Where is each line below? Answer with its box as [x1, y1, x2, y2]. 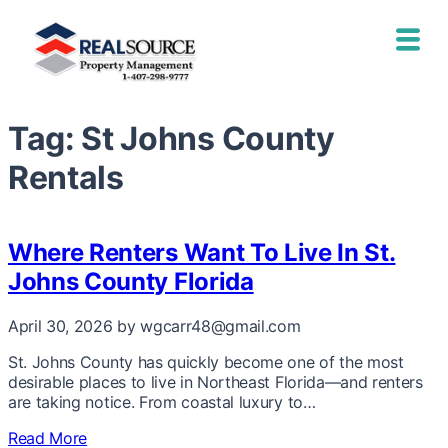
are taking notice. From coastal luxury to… [8, 391, 316, 412]
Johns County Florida [8, 267, 254, 297]
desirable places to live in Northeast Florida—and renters [8, 371, 423, 392]
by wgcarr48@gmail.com [117, 315, 301, 336]
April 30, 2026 [8, 315, 118, 336]
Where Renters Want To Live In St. [8, 238, 396, 268]
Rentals [8, 157, 124, 197]
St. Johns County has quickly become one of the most [8, 351, 404, 372]
